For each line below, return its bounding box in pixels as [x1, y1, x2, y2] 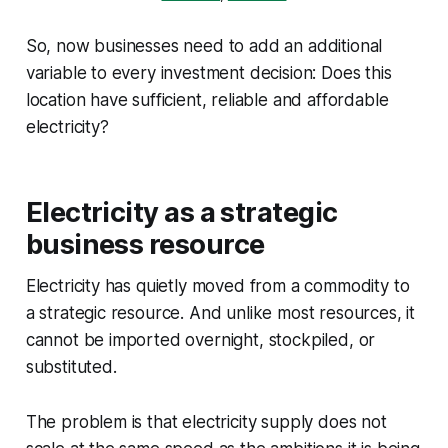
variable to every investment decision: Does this [25, 62, 392, 83]
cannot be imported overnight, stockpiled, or [25, 329, 376, 350]
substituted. [25, 356, 117, 377]
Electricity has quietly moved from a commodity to [25, 275, 410, 296]
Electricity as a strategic [25, 195, 338, 229]
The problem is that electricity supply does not [25, 411, 387, 432]
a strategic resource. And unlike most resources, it [25, 302, 416, 323]
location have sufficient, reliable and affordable [25, 89, 389, 110]
